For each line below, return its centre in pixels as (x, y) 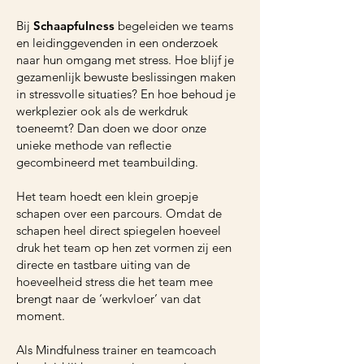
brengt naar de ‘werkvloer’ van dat (108, 299)
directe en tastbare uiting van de (103, 264)
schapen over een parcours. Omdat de (119, 213)
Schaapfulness (74, 26)
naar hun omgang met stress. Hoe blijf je (125, 60)
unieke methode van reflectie (94, 145)
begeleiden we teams (174, 26)
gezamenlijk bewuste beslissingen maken (126, 77)
